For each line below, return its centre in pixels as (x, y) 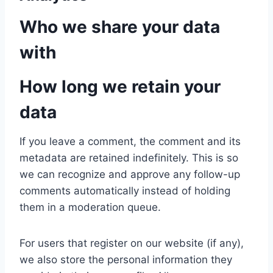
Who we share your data (120, 27)
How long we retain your (120, 87)
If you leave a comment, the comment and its (130, 142)
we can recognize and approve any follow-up (130, 175)
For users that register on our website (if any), (132, 243)
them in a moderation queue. (90, 207)
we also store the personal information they (126, 260)
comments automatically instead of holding (125, 191)
